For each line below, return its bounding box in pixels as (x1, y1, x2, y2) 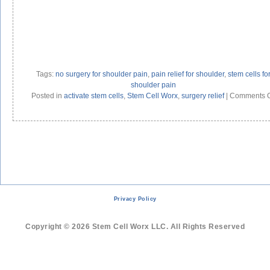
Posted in (31, 91, 64, 100)
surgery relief (181, 91, 224, 100)
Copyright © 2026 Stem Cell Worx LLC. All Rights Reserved (25, 222, 245, 231)
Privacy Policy (113, 196, 157, 202)
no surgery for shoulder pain (55, 69, 148, 78)
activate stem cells (63, 91, 124, 100)
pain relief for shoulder (151, 69, 224, 78)
